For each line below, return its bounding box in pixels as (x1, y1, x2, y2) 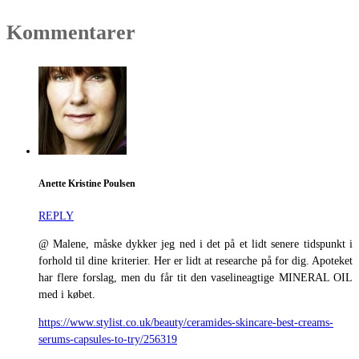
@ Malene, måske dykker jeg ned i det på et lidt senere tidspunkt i (38, 237, 353, 250)
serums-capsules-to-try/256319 (38, 333, 177, 345)
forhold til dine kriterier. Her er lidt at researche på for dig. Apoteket (38, 254, 353, 267)
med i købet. (38, 288, 95, 301)
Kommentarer (6, 21, 135, 45)
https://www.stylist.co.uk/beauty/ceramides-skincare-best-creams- (38, 316, 333, 329)
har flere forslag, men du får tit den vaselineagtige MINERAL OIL (38, 271, 353, 284)
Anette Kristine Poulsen (38, 178, 135, 189)
